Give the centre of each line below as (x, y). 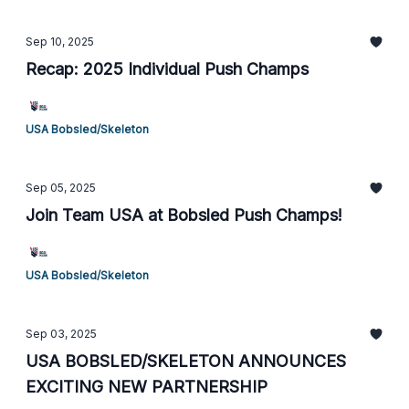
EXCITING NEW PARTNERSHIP (147, 387)
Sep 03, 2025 (61, 334)
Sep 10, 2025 (60, 42)
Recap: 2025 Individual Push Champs (167, 69)
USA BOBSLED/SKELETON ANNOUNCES (186, 361)
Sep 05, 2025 (61, 188)
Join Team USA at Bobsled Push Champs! (184, 215)
